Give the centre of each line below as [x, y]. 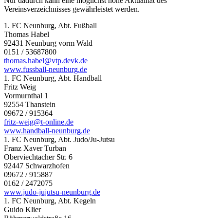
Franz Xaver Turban [35, 148]
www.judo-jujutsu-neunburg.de [52, 192]
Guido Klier [22, 209]
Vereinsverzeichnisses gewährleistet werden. [72, 9]
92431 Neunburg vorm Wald [48, 43]
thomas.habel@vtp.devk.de [46, 60]
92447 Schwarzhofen [37, 165]
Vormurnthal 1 [26, 95]
